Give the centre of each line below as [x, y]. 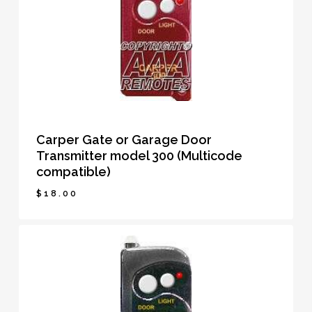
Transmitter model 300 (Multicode [139, 156]
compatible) [73, 172]
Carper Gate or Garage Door [124, 140]
